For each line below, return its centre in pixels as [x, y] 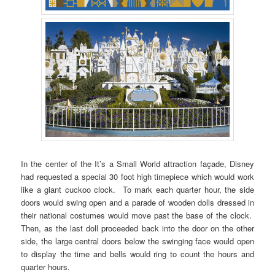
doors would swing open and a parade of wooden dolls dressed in [137, 202]
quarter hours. [46, 266]
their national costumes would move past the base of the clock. [137, 215]
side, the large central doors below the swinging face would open [137, 241]
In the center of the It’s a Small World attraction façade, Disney [137, 163]
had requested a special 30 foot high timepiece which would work [137, 176]
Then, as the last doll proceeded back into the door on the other [137, 228]
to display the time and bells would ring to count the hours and [137, 254]
